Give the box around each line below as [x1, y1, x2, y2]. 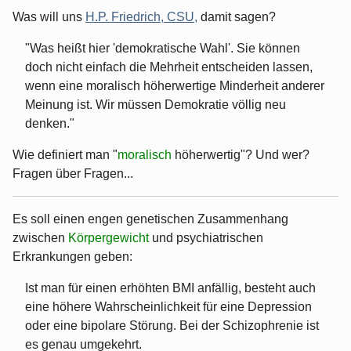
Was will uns [13, 9, 85, 24]
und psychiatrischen [152, 230, 263, 244]
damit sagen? [197, 9, 276, 24]
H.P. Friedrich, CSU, [85, 9, 197, 24]
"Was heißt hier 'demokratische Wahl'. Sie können [25, 41, 300, 55]
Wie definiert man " [13, 147, 118, 161]
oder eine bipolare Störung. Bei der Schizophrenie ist [25, 318, 319, 332]
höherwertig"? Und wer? [175, 147, 309, 161]
